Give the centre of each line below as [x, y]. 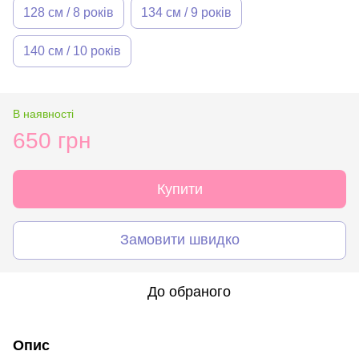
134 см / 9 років [186, 12]
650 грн [52, 140]
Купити [179, 189]
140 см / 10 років [72, 50]
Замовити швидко [179, 240]
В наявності [43, 113]
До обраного [189, 291]
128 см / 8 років [69, 12]
